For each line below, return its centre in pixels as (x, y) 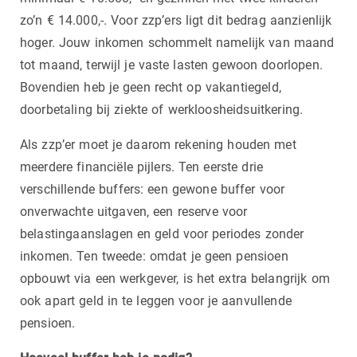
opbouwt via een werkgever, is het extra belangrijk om (175, 278)
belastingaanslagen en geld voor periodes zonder (162, 233)
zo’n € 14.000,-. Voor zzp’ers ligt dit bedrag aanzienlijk (176, 20)
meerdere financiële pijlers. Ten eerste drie (142, 167)
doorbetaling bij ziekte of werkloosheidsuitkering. (162, 109)
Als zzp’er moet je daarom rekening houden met (158, 144)
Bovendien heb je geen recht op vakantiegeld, (151, 87)
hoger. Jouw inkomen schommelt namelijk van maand (177, 42)
